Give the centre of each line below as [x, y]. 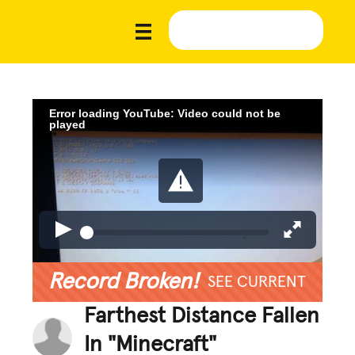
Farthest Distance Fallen [202, 316]
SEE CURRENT [256, 282]
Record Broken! [124, 282]
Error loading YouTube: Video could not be [165, 113]
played [68, 124]
